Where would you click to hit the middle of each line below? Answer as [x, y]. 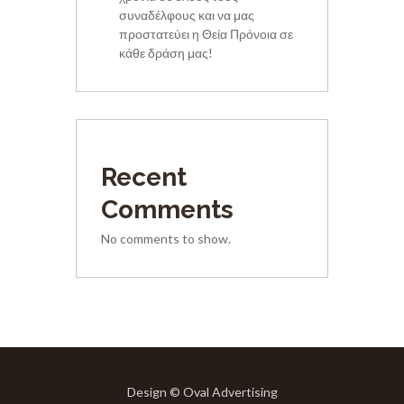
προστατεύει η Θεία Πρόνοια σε [206, 34]
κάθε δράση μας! [165, 53]
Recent [144, 177]
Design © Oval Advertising [202, 392]
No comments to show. [166, 238]
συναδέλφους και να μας [186, 15]
